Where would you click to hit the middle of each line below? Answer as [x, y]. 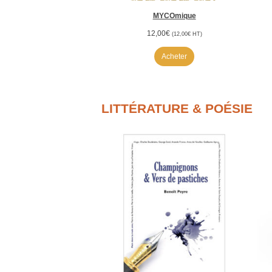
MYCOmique [174, 15]
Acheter [175, 56]
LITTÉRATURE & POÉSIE [177, 108]
